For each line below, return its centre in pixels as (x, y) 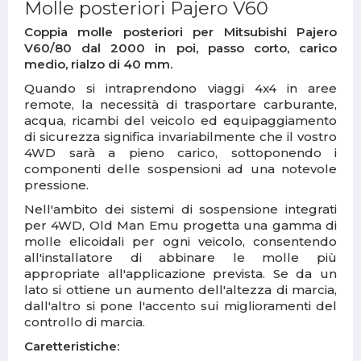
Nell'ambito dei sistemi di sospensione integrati (180, 210)
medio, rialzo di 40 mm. (98, 64)
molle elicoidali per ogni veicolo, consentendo (180, 242)
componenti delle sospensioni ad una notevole (180, 169)
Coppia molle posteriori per (124, 32)
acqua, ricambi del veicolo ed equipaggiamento (180, 121)
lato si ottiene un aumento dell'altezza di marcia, (180, 290)
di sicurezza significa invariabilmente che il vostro (180, 137)
